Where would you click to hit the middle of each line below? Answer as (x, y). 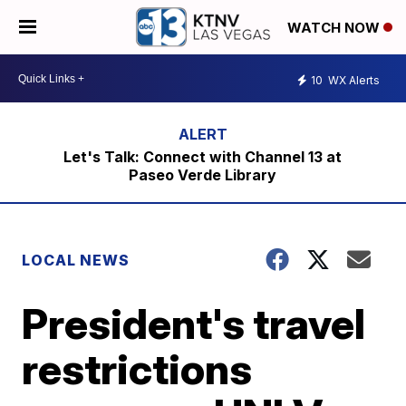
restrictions (137, 369)
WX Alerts (353, 80)
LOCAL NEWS (76, 260)
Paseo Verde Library (203, 175)
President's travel (194, 324)
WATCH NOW (335, 28)
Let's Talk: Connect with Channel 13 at (203, 157)
